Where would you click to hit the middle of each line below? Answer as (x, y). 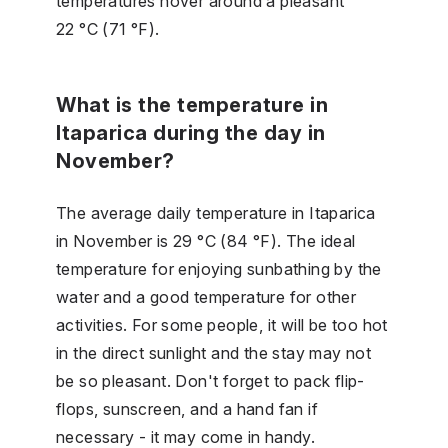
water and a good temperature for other (206, 296)
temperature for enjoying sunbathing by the (219, 268)
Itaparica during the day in (191, 132)
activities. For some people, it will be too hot (222, 324)
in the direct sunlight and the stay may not (214, 352)
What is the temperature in (192, 104)
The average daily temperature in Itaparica (216, 212)
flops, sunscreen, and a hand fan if (187, 408)
